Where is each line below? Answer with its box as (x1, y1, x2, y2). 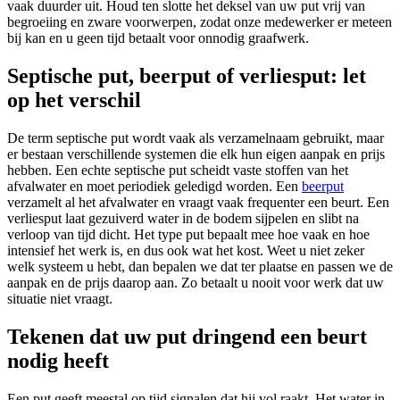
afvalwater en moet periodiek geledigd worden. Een (7, 178, 302, 194)
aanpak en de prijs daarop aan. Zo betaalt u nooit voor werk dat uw (7, 274, 384, 290)
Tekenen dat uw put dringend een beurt (7, 324, 367, 348)
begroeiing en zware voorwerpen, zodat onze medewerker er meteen (7, 14, 392, 29)
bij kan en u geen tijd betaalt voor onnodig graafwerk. (7, 30, 309, 46)
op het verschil (7, 87, 141, 112)
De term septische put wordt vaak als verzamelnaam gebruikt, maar (7, 129, 384, 146)
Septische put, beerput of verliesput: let (7, 63, 366, 87)
